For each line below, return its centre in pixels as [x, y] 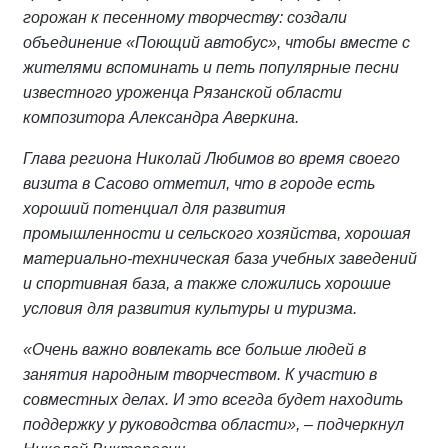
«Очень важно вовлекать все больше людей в [194, 349]
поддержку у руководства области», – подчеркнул [213, 424]
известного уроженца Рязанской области [182, 92]
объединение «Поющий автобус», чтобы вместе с [216, 42]
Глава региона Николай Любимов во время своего [211, 158]
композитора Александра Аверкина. [161, 117]
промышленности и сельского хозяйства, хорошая [217, 233]
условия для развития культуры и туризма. [190, 308]
